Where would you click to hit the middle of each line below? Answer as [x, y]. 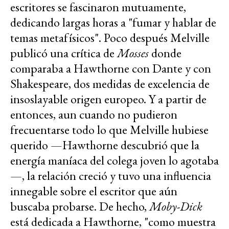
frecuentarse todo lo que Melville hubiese [109, 130]
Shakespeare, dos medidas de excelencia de [110, 84]
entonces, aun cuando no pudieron [94, 114]
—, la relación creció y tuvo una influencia [111, 176]
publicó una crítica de [64, 53]
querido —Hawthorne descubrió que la [105, 145]
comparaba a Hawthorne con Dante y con [111, 68]
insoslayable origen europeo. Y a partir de [108, 99]
